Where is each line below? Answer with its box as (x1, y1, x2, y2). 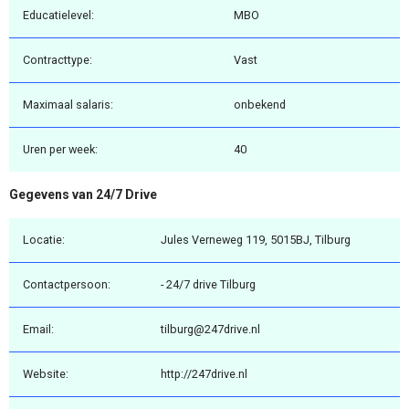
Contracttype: (23, 53, 92, 68)
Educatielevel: (23, 8, 94, 23)
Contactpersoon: (23, 277, 110, 291)
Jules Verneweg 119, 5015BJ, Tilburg (161, 232, 351, 246)
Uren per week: (23, 142, 98, 157)
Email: (23, 321, 54, 336)
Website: (23, 366, 68, 381)
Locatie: (23, 232, 65, 246)
